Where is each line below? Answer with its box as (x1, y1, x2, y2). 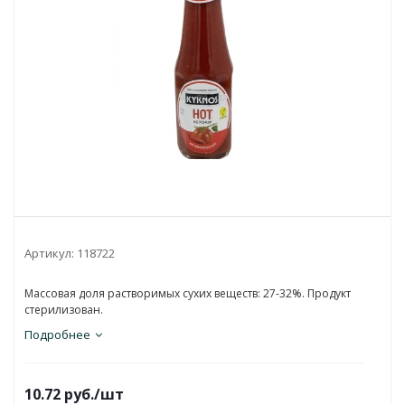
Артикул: (24, 245, 74, 261)
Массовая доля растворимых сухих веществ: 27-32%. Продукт (24, 286, 351, 301)
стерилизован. (24, 302, 103, 317)
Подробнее (24, 326, 90, 343)
